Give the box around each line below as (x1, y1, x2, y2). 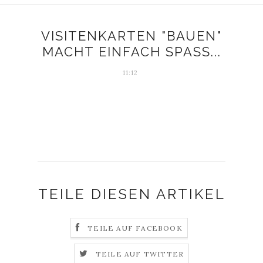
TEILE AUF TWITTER (95, 249, 184, 259)
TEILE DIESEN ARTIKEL (38, 186, 225, 203)
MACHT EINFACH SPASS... (42, 44, 221, 59)
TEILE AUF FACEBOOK (87, 224, 183, 233)
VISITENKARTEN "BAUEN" (41, 28, 222, 43)
